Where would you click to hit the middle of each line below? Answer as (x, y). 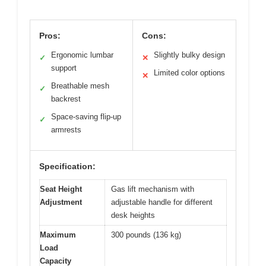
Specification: (67, 166)
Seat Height (61, 189)
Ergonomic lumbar (82, 55)
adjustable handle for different (162, 202)
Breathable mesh (80, 85)
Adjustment (61, 202)
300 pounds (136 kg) (146, 235)
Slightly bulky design (189, 55)
